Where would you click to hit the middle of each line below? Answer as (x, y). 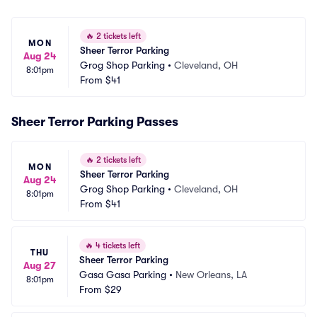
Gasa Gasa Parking (123, 275)
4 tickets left (117, 246)
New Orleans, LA (211, 275)
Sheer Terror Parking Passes (95, 122)
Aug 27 (40, 265)
